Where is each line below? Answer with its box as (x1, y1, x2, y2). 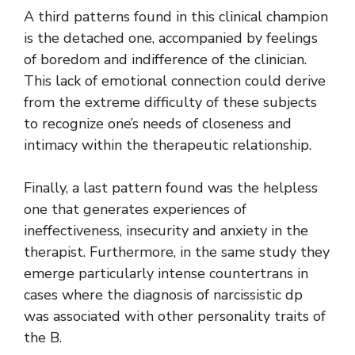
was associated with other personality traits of (24, 307, 326, 326)
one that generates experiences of (24, 200, 246, 219)
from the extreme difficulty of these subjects (24, 93, 317, 113)
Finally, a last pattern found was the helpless (24, 178, 318, 198)
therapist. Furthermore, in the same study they (24, 242, 330, 262)
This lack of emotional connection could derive (24, 71, 326, 91)
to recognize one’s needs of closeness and (24, 114, 292, 134)
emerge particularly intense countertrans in (24, 264, 308, 284)
